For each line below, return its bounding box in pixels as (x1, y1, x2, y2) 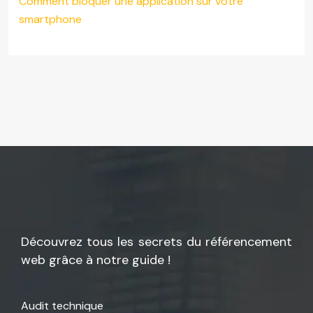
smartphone (19, 12, 82, 27)
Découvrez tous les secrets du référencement (21, 233, 292, 251)
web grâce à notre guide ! (21, 252, 170, 269)
